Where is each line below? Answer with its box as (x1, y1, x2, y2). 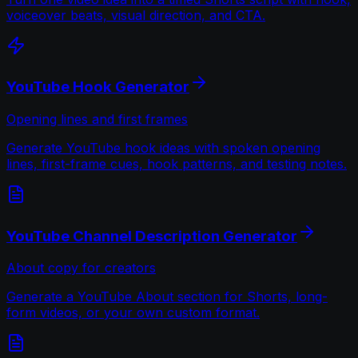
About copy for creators (6, 260, 156, 276)
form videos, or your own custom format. (6, 304, 260, 321)
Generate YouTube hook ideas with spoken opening (6, 139, 320, 156)
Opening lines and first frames (6, 110, 188, 127)
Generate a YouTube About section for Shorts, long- (6, 288, 328, 305)
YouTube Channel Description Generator (6, 226, 297, 245)
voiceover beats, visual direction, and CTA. (6, 6, 265, 23)
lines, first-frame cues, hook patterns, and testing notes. (6, 155, 347, 172)
